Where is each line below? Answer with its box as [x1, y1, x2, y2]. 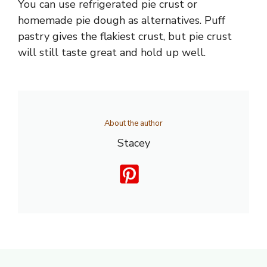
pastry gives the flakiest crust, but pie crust [18, 29, 232, 44]
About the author [104, 118, 163, 129]
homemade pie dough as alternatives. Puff [18, 13, 225, 28]
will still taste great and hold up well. [18, 45, 206, 60]
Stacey [117, 136, 150, 151]
